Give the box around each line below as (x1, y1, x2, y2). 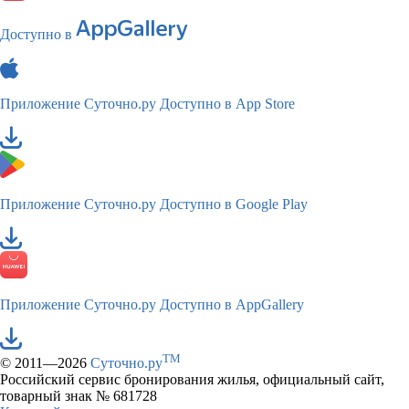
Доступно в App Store (160, 95, 295, 111)
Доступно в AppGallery (160, 296, 304, 312)
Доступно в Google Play (160, 195, 308, 212)
